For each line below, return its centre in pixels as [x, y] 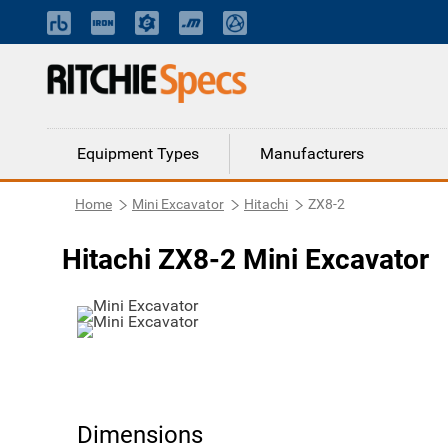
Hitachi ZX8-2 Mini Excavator [245, 259]
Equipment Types [138, 153]
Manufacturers [312, 153]
